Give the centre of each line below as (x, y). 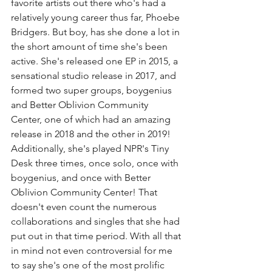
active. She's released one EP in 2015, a (96, 61)
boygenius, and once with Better (82, 178)
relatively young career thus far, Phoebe (97, 18)
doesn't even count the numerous (85, 207)
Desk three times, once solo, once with (96, 163)
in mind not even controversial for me (93, 251)
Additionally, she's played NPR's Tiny (91, 149)
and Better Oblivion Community (81, 105)
